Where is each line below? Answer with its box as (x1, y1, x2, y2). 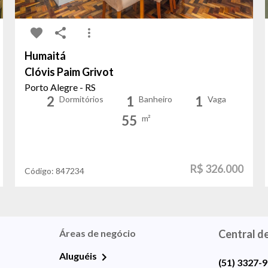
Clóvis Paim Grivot (25, 65, 114, 78)
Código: (25, 165, 56, 176)
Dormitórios (59, 93, 103, 104)
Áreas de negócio (59, 227, 136, 239)
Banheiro (138, 93, 172, 104)
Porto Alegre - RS (25, 81, 96, 93)
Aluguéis (59, 249, 98, 261)
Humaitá (25, 48, 66, 62)
